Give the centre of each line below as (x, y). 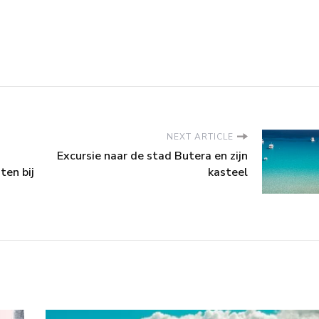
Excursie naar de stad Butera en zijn (152, 156)
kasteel (228, 172)
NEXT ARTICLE (200, 136)
